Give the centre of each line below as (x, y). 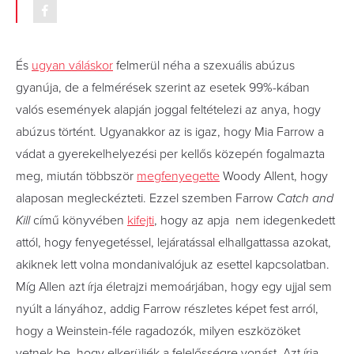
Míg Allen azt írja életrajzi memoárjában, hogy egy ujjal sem (174, 286)
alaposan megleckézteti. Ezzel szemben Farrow (146, 198)
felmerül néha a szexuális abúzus (204, 65)
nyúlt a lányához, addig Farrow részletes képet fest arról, (167, 309)
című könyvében (79, 220)
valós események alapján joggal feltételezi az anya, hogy (168, 109)
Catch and (305, 198)
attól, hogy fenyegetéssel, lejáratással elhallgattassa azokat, (173, 242)
